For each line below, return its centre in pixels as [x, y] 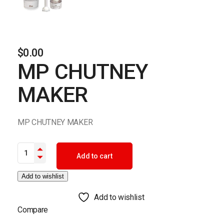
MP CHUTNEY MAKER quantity [69, 145]
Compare [33, 209]
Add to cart [95, 156]
